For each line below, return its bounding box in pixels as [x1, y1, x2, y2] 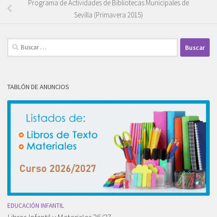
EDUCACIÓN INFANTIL [7, 201, 64, 210]
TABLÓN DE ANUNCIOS [7, 82, 69, 92]
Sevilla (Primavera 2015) [74, 10, 143, 20]
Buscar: [7, 39, 30, 48]
